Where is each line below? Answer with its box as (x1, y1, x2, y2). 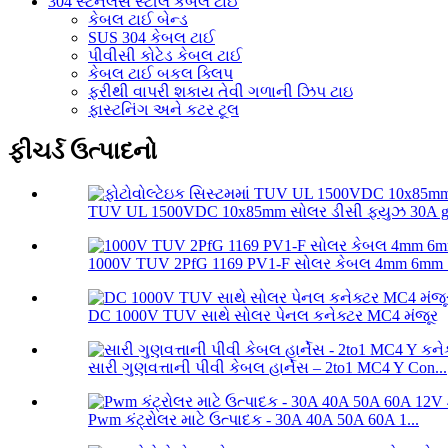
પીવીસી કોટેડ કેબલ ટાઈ (88, 46, 242, 64)
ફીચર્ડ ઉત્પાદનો (8, 138, 157, 165)
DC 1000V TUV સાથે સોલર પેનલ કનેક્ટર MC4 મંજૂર (88, 307, 438, 325)
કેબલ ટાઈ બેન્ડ (88, 10, 188, 28)
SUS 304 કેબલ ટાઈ (88, 28, 215, 46)
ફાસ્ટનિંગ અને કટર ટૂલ (88, 100, 239, 118)
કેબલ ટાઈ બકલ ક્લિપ (88, 64, 233, 82)
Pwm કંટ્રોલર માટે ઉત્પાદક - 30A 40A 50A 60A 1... (88, 411, 419, 429)
